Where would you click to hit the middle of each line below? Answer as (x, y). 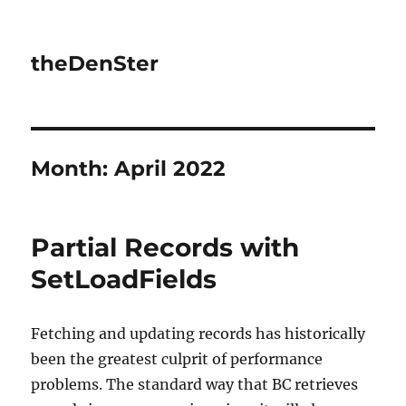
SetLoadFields (124, 279)
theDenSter (95, 63)
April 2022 (170, 169)
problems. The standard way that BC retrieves (195, 384)
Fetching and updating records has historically (198, 333)
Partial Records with (165, 247)
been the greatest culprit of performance (177, 359)
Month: (73, 169)
